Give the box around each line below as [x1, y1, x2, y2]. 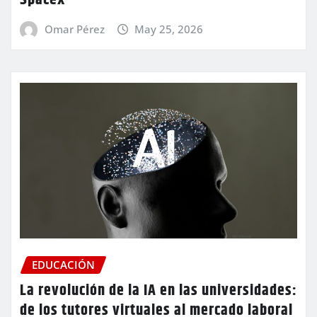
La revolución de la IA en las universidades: [20, 278, 297, 303]
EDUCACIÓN [32, 258, 95, 272]
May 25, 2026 [134, 21, 204, 36]
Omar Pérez [44, 21, 105, 36]
